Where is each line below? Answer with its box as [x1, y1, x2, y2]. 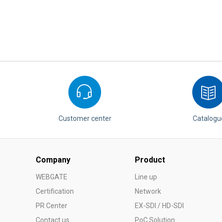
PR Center [36, 202, 67, 210]
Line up [135, 173, 157, 181]
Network [135, 187, 161, 195]
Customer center [58, 114, 111, 122]
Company [36, 155, 70, 165]
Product [135, 155, 165, 165]
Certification [36, 187, 74, 195]
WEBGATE [36, 173, 67, 181]
